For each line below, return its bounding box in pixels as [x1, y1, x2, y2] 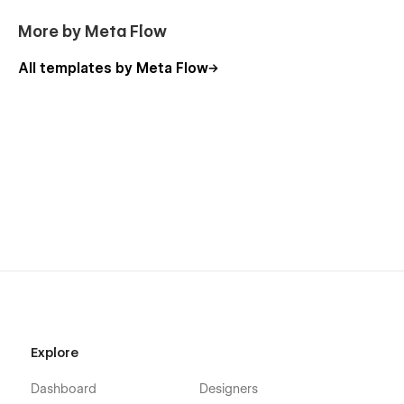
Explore [30, 345, 78, 361]
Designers [198, 381, 258, 397]
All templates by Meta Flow [18, 60, 208, 78]
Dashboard [30, 381, 96, 397]
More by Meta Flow [18, 22, 167, 41]
